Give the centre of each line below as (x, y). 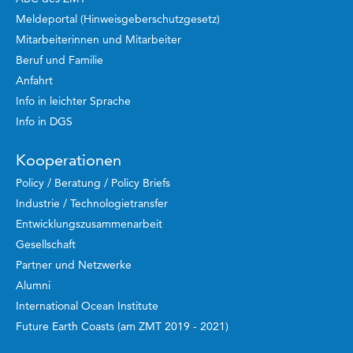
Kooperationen (69, 160)
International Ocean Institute (87, 306)
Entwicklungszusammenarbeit (89, 224)
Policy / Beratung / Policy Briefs (93, 183)
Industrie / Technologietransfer (92, 204)
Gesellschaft (46, 245)
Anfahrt (34, 81)
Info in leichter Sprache (73, 101)
